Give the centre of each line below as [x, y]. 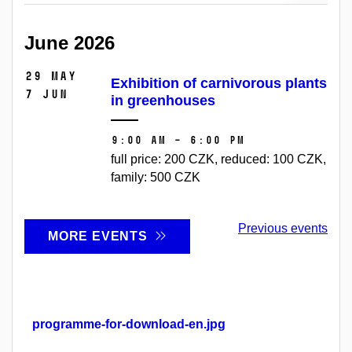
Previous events [283, 228]
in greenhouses [163, 100]
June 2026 [70, 43]
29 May [50, 75]
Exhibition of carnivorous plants [219, 83]
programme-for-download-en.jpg [129, 324]
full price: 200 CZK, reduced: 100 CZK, [218, 159]
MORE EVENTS [102, 236]
